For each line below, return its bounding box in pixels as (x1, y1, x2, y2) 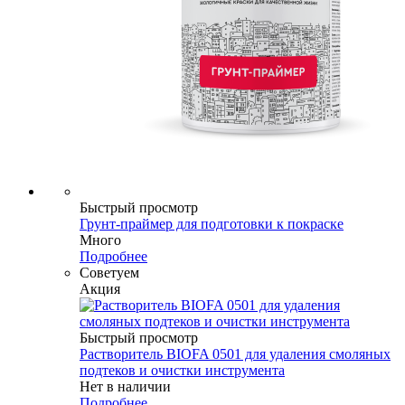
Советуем (80, 264, 139, 280)
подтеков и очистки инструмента (80, 362, 285, 378)
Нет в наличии (80, 378, 171, 394)
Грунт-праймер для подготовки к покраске (80, 215, 344, 231)
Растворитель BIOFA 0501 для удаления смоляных (80, 345, 391, 362)
